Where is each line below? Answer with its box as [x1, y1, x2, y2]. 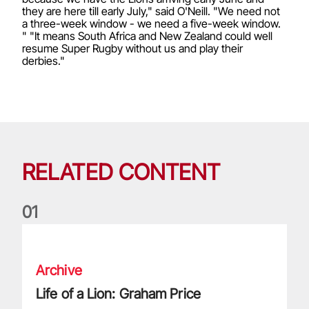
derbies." [22, 54, 65, 68]
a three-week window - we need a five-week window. [22, 17, 281, 30]
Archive [36, 262, 82, 279]
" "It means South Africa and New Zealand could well [22, 29, 272, 43]
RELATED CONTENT [22, 159, 221, 186]
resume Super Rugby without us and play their [22, 41, 243, 55]
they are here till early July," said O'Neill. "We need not [22, 4, 280, 18]
